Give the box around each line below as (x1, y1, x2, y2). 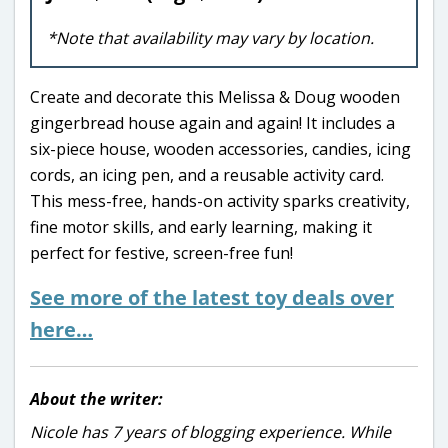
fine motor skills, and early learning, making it (30, 216, 372, 239)
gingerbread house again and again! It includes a (30, 112, 395, 135)
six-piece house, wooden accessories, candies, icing (30, 138, 411, 161)
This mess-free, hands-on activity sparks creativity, (30, 190, 410, 213)
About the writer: (30, 388, 163, 411)
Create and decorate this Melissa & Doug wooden (30, 86, 400, 109)
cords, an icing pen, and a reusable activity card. (30, 164, 384, 187)
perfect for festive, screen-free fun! (30, 242, 293, 265)
